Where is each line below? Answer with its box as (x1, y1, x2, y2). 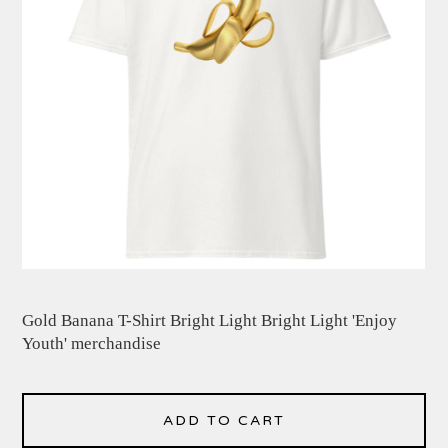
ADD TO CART (163, 412, 285, 430)
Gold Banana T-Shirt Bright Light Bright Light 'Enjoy (22, 311, 398, 331)
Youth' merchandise (22, 334, 162, 354)
